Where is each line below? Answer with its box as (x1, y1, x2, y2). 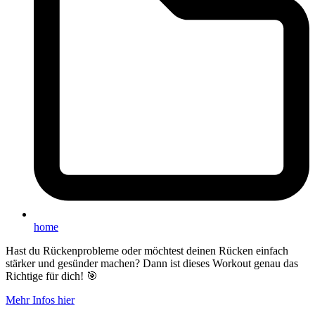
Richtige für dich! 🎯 (6, 269, 98, 282)
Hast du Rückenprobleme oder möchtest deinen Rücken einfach (6, 244, 288, 257)
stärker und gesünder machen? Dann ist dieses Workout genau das (6, 257, 298, 269)
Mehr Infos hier (6, 293, 75, 306)
